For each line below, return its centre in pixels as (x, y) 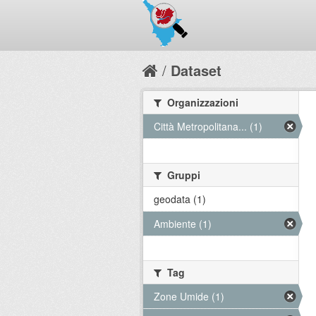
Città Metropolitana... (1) (208, 126)
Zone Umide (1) (189, 296)
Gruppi (182, 175)
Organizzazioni (201, 102)
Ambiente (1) (183, 224)
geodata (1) (180, 199)
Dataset (196, 70)
